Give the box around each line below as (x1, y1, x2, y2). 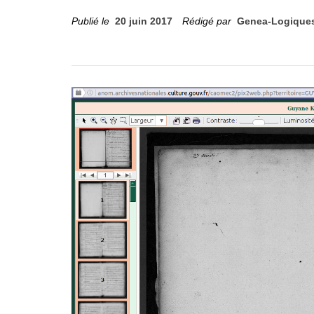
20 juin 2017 (115, 15, 172, 27)
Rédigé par (179, 15, 237, 27)
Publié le (71, 15, 115, 27)
